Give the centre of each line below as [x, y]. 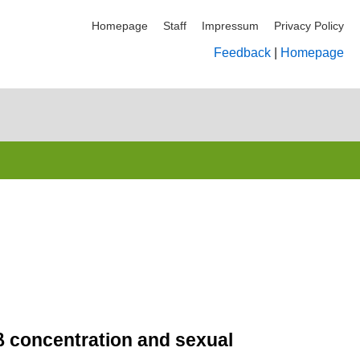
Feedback [242, 53]
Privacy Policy [309, 26]
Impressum [230, 26]
